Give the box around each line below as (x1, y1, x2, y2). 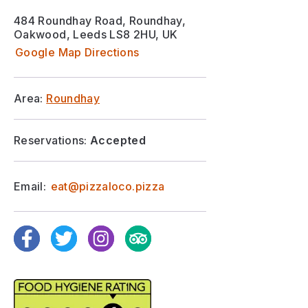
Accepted (90, 133, 146, 147)
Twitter (50, 225, 89, 239)
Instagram (87, 225, 141, 239)
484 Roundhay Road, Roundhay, (14, 14, 186, 27)
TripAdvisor (124, 225, 188, 239)
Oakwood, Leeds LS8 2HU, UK (14, 27, 178, 41)
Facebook (13, 225, 67, 239)
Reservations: (14, 133, 87, 147)
